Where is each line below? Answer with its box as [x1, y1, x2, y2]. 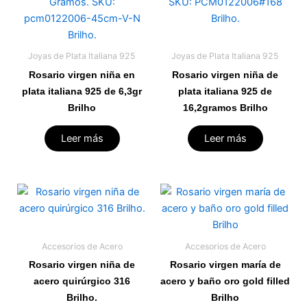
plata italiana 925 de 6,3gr [22, 85, 142, 97]
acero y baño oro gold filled [160, 275, 290, 286]
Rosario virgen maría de [169, 258, 281, 270]
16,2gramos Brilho [182, 101, 268, 113]
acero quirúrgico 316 [34, 275, 130, 286]
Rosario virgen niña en [29, 69, 135, 80]
